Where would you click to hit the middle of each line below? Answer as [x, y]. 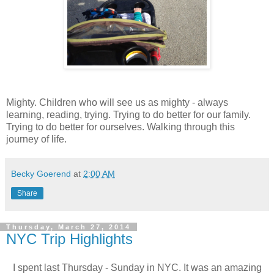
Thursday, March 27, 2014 [68, 227]
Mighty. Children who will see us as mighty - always [117, 102]
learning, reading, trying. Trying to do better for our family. [128, 114]
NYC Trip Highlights [69, 239]
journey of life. [36, 139]
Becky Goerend [41, 173]
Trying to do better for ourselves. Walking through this [120, 127]
